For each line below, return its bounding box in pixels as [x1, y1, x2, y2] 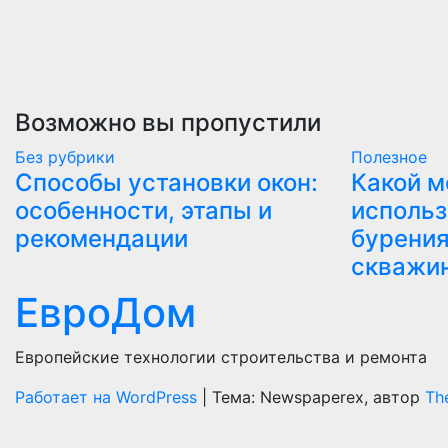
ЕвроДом [15, 288, 196, 337]
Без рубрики [15, 147, 115, 167]
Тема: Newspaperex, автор [212, 387, 425, 407]
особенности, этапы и [15, 196, 272, 225]
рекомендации [15, 224, 188, 253]
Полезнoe [351, 147, 427, 167]
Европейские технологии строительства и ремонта [15, 347, 427, 367]
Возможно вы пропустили [15, 108, 321, 137]
